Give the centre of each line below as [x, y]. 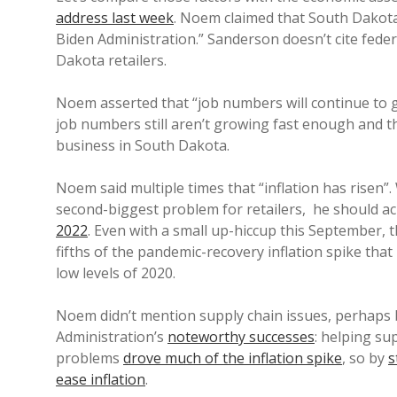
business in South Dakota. [143, 145]
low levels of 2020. [116, 273]
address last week [115, 18]
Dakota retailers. [111, 60]
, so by [365, 358]
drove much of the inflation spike [233, 358]
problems [90, 358]
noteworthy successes [241, 337]
